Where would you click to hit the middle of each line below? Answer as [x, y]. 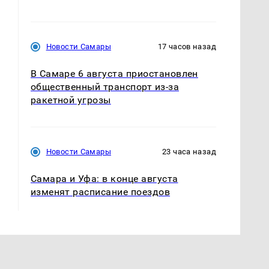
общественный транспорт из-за [105, 86]
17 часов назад [187, 46]
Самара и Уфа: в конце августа [104, 178]
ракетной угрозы [71, 100]
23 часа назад [189, 151]
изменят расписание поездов [100, 192]
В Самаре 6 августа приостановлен [114, 73]
